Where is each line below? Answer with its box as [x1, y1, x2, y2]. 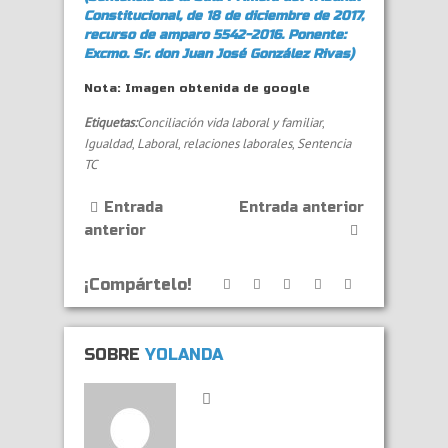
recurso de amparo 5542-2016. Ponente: [84, 26, 346, 43]
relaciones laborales [183, 134, 292, 152]
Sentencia [297, 134, 351, 152]
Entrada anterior [239, 198, 364, 216]
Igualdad [84, 134, 132, 152]
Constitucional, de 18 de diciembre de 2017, [84, 7, 364, 24]
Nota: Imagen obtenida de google [84, 80, 310, 95]
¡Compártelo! [84, 274, 192, 294]
